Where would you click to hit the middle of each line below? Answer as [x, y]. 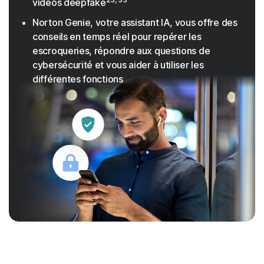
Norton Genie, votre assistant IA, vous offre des [135, 23]
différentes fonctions [78, 79]
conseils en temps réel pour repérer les [117, 37]
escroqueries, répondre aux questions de [121, 51]
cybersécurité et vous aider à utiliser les [118, 65]
